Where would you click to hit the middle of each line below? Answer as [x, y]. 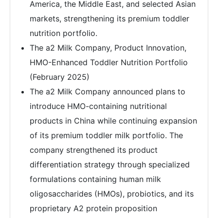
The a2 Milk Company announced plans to [108, 91]
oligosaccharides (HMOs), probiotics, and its [112, 193]
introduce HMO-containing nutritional [98, 106]
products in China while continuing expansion [113, 120]
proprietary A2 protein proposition [93, 208]
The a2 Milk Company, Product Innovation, [108, 47]
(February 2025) [60, 77]
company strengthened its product [94, 150]
